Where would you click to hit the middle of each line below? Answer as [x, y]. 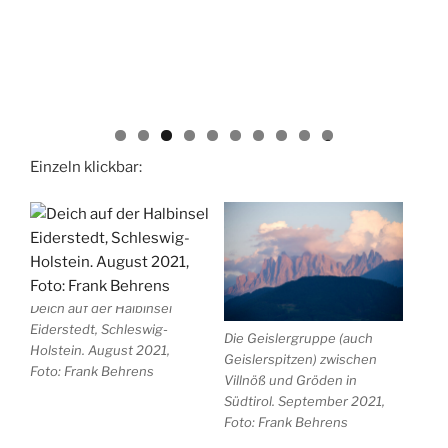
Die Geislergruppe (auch [298, 338]
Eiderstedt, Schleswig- [99, 328]
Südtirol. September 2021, [304, 401]
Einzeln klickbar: [86, 167]
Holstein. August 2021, [100, 349]
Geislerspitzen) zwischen [300, 359]
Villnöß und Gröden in [290, 380]
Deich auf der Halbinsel [101, 307]
